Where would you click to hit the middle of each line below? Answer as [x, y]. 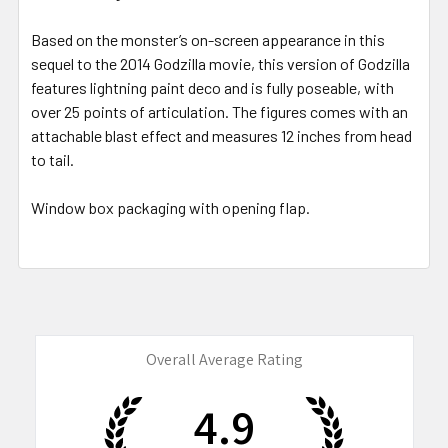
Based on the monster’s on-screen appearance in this [208, 39]
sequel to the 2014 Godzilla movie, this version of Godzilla [220, 63]
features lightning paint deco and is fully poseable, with [212, 87]
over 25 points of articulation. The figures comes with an [219, 111]
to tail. [52, 159]
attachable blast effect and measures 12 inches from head [221, 135]
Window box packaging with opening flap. [170, 207]
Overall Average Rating [224, 359]
